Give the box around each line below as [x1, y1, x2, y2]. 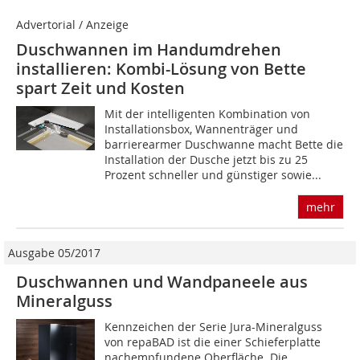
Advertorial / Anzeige [16, 17, 129, 33]
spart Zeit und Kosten [16, 77, 185, 100]
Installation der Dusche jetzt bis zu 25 [104, 152, 309, 168]
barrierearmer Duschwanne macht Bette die [104, 137, 344, 153]
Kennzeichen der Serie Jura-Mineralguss [104, 319, 323, 335]
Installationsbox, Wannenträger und [104, 121, 299, 137]
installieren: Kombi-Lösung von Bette [16, 58, 306, 80]
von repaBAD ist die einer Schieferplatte [104, 334, 321, 350]
